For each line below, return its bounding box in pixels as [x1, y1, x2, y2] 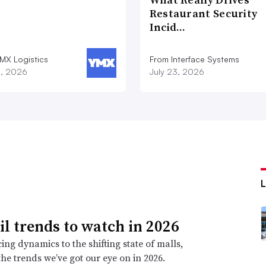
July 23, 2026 [149, 66, 204, 77]
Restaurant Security [149, 6, 258, 21]
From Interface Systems [149, 54, 239, 65]
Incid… [149, 20, 186, 35]
